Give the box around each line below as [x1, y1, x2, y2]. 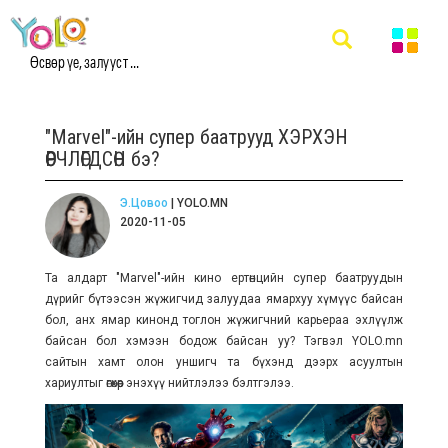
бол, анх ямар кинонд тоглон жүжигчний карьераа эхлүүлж [44, 313, 404, 327]
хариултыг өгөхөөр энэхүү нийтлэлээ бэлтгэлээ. [44, 376, 297, 390]
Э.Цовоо [119, 196, 168, 210]
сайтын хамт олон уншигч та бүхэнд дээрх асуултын [44, 355, 404, 369]
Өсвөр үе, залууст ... [30, 51, 139, 72]
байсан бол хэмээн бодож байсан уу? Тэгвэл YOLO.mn [44, 334, 404, 348]
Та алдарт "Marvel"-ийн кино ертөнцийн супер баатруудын [44, 271, 404, 285]
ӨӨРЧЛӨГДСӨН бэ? [44, 147, 160, 171]
